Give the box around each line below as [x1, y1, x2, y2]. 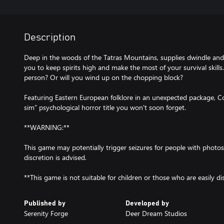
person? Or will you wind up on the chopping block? [24, 72, 183, 82]
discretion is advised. [24, 152, 86, 162]
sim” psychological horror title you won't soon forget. [24, 102, 186, 112]
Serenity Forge [24, 208, 68, 218]
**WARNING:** [24, 122, 69, 132]
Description [24, 32, 75, 42]
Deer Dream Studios [125, 208, 187, 218]
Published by [24, 200, 65, 207]
